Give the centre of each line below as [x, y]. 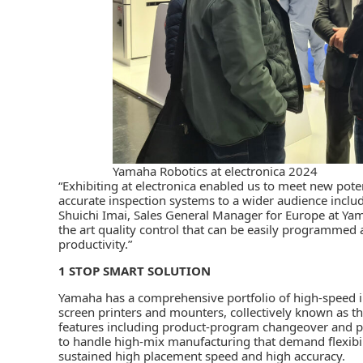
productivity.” [95, 243]
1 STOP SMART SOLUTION [135, 270]
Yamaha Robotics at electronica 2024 [215, 171]
